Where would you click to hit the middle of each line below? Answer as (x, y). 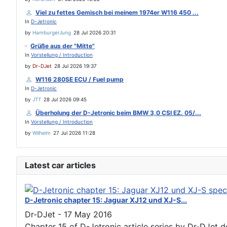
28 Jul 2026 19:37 (75, 66)
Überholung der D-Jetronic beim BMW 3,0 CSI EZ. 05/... (118, 113)
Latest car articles (60, 165)
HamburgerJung (52, 33)
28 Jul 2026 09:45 (65, 100)
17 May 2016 (88, 214)
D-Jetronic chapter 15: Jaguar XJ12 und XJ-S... (106, 200)
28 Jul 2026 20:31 (95, 33)
